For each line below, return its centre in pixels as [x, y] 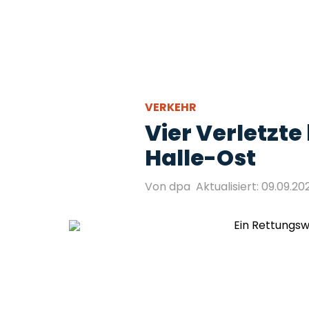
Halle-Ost [200, 158]
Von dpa [168, 187]
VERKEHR [172, 107]
